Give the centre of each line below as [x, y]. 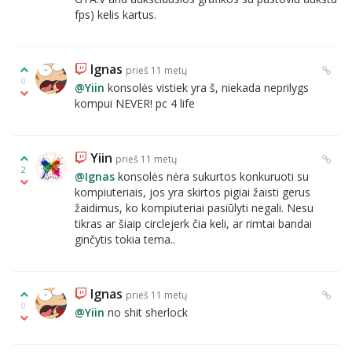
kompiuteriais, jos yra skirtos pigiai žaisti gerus [192, 192]
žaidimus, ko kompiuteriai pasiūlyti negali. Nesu [194, 208]
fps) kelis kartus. [115, 15]
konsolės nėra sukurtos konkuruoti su [212, 176]
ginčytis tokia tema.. [125, 239]
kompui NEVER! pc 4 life [135, 103]
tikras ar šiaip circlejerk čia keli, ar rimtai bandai [193, 224]
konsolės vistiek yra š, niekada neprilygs [207, 88]
